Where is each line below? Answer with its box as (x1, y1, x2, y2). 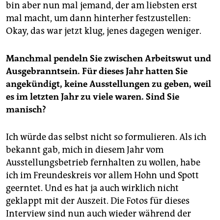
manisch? (6, 104, 46, 115)
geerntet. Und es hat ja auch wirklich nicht (6, 182, 179, 193)
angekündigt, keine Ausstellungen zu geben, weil (6, 78, 211, 89)
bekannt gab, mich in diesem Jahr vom (6, 144, 164, 155)
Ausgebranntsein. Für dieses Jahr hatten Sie (6, 65, 188, 77)
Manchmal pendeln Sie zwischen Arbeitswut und (6, 53, 211, 64)
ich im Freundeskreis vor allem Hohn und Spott (6, 169, 199, 181)
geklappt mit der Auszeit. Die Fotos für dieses (6, 195, 190, 206)
